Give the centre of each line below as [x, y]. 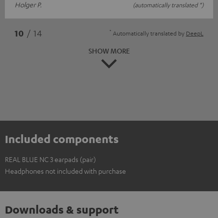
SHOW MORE [109, 51]
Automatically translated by [149, 33]
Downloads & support [62, 209]
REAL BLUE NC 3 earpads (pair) [50, 159]
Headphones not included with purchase [65, 171]
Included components [62, 138]
